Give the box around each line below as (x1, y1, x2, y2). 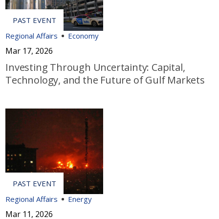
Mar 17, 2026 (5, 45, 53, 57)
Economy (68, 31, 99, 41)
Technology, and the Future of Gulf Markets (5, 73, 205, 87)
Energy (68, 194, 92, 204)
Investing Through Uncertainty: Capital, (5, 61, 185, 74)
